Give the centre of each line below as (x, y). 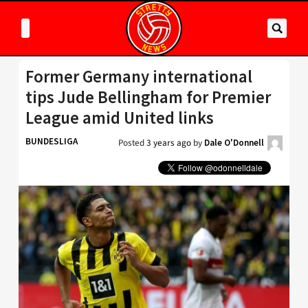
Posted (132, 143)
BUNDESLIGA (52, 141)
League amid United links (120, 118)
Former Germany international (139, 77)
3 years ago (169, 143)
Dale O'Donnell (234, 143)
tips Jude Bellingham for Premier (148, 97)
